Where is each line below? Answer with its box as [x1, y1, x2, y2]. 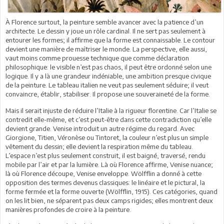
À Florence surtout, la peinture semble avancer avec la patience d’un [5, 17, 203, 26]
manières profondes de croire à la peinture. [5, 205, 131, 213]
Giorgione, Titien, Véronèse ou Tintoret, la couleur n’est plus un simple [5, 133, 208, 141]
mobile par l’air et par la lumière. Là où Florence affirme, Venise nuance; [5, 160, 213, 168]
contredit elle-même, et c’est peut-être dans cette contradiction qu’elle [5, 115, 211, 123]
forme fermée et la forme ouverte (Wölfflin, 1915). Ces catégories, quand [5, 187, 217, 195]
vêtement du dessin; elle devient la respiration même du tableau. [5, 142, 193, 150]
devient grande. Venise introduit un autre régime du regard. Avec [5, 124, 194, 132]
